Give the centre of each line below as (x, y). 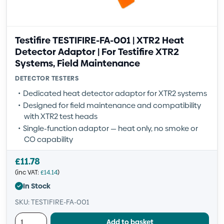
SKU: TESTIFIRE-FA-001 (52, 202)
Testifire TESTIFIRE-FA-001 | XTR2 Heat (99, 40)
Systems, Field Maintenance (77, 63)
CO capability (48, 139)
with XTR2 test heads (61, 116)
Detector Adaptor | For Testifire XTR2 (97, 52)
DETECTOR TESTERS (47, 78)
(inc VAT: (28, 172)
